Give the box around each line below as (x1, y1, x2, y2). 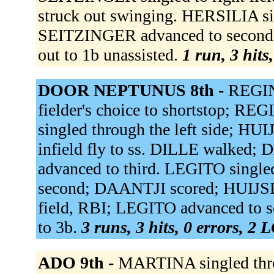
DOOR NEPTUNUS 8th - (37, 81, 228, 100)
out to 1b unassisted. (37, 45, 182, 65)
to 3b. (37, 218, 81, 237)
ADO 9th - (37, 253, 118, 273)
